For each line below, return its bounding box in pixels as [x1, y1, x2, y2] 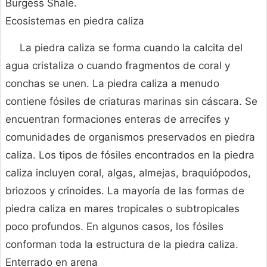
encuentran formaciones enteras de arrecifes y [5, 113, 229, 126]
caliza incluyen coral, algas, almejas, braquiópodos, [5, 167, 251, 179]
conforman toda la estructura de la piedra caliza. [5, 238, 238, 251]
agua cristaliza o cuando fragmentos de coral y [5, 60, 230, 72]
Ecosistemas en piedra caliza [5, 15, 144, 27]
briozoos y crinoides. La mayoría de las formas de [5, 185, 244, 197]
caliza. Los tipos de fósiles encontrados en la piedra [5, 149, 254, 162]
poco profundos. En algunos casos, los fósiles [5, 221, 223, 233]
